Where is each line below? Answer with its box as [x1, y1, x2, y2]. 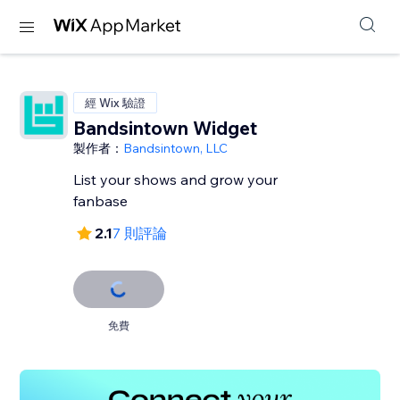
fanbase [73, 192, 129, 210]
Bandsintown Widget [73, 116, 258, 139]
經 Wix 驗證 [85, 96, 146, 110]
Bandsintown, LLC [123, 140, 229, 156]
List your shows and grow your [73, 171, 279, 188]
